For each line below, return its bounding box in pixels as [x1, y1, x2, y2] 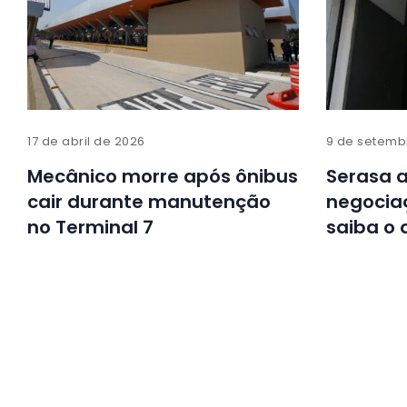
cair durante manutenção [27, 188, 271, 214]
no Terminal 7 [27, 213, 154, 240]
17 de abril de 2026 [27, 132, 145, 150]
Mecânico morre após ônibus [27, 163, 298, 189]
